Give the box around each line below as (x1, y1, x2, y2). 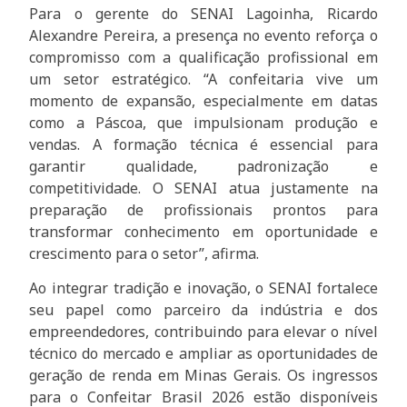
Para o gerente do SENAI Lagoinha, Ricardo (29, 3, 378, 24)
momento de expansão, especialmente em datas (29, 90, 378, 111)
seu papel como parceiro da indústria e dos (29, 300, 378, 321)
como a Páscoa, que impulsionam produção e (29, 112, 378, 133)
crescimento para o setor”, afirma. (29, 243, 260, 263)
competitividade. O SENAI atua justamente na (29, 177, 378, 198)
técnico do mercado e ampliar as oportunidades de (29, 343, 378, 364)
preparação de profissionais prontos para (29, 199, 378, 220)
